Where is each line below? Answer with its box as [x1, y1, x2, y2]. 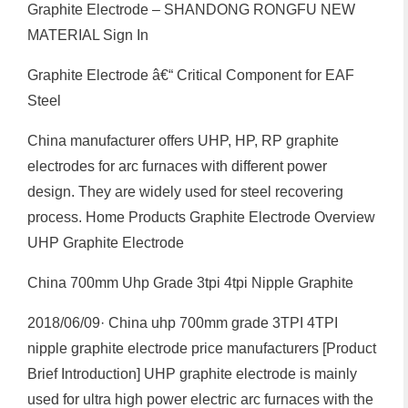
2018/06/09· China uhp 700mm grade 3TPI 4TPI [27, 314, 338, 331]
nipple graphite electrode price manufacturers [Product [27, 340, 376, 356]
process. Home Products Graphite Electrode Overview [27, 209, 375, 225]
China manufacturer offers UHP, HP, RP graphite [27, 132, 339, 148]
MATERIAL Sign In [27, 26, 148, 43]
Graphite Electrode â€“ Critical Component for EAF [27, 66, 354, 83]
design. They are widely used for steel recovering [27, 183, 343, 199]
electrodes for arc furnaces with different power [27, 158, 327, 174]
